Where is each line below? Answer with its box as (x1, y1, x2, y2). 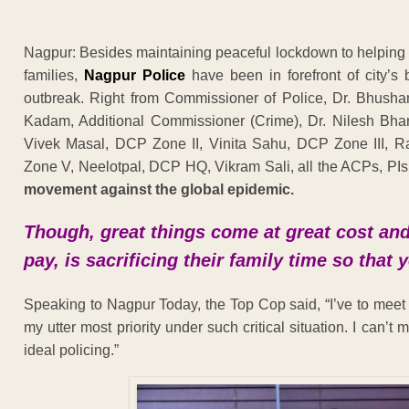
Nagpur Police (83, 67, 185, 83)
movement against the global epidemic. (24, 181, 294, 197)
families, (24, 67, 84, 83)
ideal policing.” (24, 341, 119, 358)
